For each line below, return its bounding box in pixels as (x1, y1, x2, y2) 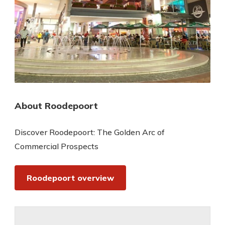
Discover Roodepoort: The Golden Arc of (15, 127, 165, 138)
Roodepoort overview (27, 173, 114, 183)
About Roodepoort (15, 100, 98, 112)
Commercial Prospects (15, 141, 98, 152)
